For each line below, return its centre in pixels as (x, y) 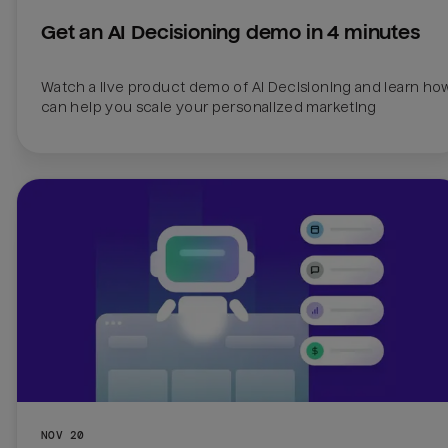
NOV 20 (63, 435)
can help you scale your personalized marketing (209, 107)
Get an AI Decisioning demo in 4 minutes (230, 32)
